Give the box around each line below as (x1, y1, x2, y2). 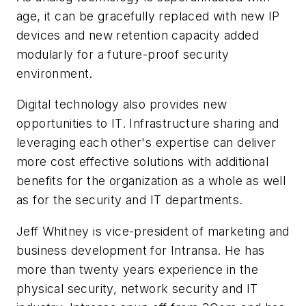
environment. (16, 66, 93, 81)
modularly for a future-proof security (16, 46, 229, 61)
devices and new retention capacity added (16, 27, 259, 42)
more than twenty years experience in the (16, 262, 258, 277)
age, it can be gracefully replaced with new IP (16, 8, 280, 23)
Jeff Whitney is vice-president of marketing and (16, 223, 290, 238)
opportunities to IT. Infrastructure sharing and (16, 116, 279, 131)
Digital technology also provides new (16, 97, 227, 112)
